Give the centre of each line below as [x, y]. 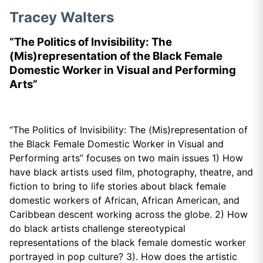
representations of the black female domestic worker [128, 243]
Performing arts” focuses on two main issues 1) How [126, 158]
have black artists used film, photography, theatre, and [131, 172]
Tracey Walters [65, 18]
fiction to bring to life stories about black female [118, 186]
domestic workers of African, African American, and [124, 200]
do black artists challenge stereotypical [97, 229]
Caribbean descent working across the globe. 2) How [129, 215]
